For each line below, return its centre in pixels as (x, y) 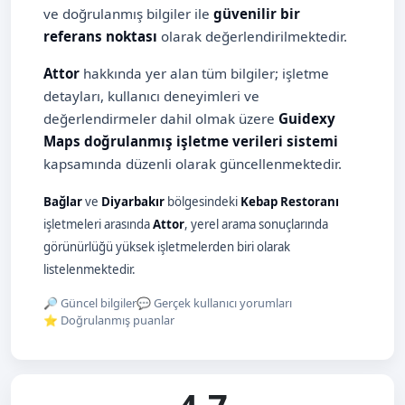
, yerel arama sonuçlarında (256, 225)
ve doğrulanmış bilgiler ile (128, 14)
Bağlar (63, 202)
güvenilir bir (257, 14)
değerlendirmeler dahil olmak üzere (161, 119)
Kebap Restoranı (290, 202)
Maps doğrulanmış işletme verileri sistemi (191, 141)
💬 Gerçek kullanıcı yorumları (214, 303)
